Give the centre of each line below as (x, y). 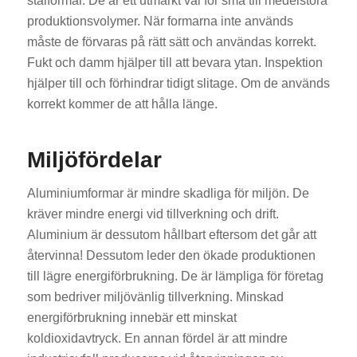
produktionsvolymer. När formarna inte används (160, 21)
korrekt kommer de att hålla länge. (122, 104)
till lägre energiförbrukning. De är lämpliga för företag (175, 276)
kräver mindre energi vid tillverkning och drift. (153, 214)
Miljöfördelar (94, 160)
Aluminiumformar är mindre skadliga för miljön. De (168, 193)
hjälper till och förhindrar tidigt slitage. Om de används (178, 83)
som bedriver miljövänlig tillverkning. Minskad (155, 296)
